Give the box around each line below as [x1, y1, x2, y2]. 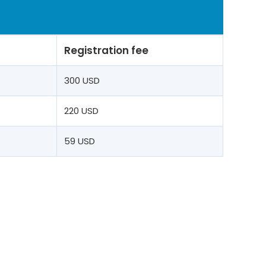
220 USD [64, 104, 99, 117]
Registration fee [64, 43, 148, 58]
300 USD [64, 74, 100, 87]
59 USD [64, 135, 95, 147]
